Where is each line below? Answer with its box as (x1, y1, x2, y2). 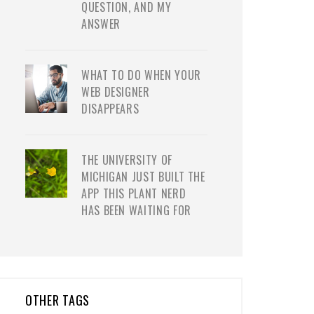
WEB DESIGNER (81, 83, 150, 100)
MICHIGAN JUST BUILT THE (81, 168, 205, 185)
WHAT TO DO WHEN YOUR (81, 67, 201, 83)
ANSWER (81, 15, 121, 32)
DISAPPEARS (81, 100, 139, 117)
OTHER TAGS (25, 291, 90, 309)
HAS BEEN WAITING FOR (81, 202, 191, 219)
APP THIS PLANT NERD (81, 185, 186, 202)
